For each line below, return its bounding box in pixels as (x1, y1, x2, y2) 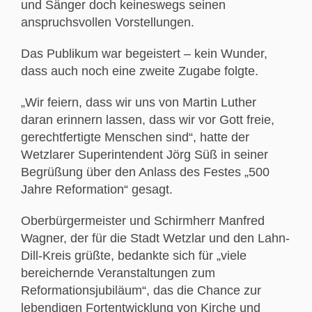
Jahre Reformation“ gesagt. (21, 182, 173, 196)
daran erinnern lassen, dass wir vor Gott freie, (21, 112, 274, 127)
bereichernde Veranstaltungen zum (21, 265, 215, 280)
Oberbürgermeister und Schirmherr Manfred (21, 213, 265, 228)
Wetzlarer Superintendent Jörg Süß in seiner (21, 147, 268, 162)
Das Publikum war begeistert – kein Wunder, (21, 46, 267, 61)
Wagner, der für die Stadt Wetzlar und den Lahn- (21, 231, 290, 245)
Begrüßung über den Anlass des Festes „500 (21, 164, 270, 179)
